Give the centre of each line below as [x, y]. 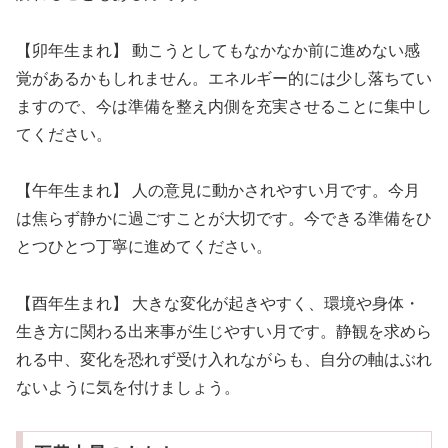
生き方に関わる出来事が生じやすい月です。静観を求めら [224, 332]
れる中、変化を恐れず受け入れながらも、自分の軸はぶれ [224, 360]
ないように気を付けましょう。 [128, 388]
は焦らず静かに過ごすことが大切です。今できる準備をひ [224, 219]
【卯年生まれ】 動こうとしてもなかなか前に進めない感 [218, 50]
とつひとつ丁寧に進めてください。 [144, 247]
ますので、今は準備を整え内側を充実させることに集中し [224, 106]
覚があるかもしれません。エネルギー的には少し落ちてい [224, 78]
